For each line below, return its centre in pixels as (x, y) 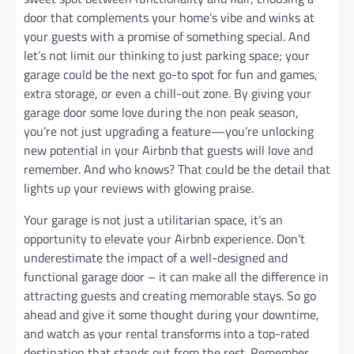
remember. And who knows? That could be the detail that (177, 169)
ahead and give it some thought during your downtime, (171, 315)
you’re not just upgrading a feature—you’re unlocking (169, 132)
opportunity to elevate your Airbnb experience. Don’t (164, 239)
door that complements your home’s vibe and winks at (169, 18)
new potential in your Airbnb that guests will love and (168, 151)
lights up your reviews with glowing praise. (139, 188)
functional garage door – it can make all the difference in (176, 277)
